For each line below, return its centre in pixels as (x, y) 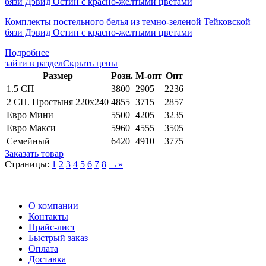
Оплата (43, 248)
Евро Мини (30, 115)
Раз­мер (58, 75)
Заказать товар (34, 153)
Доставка (47, 259)
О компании (53, 205)
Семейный (28, 141)
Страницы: (28, 164)
